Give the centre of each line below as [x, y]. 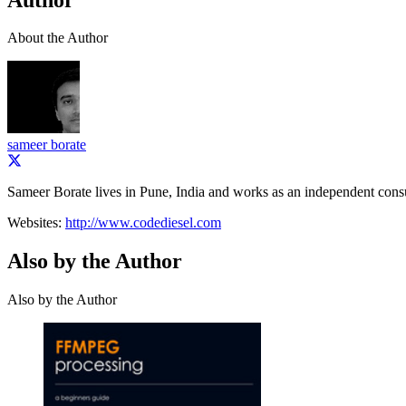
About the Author [58, 38]
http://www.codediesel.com [143, 223]
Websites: [36, 223]
